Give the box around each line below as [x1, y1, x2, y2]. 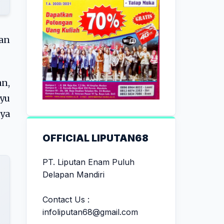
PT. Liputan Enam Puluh [42, 156, 134, 167]
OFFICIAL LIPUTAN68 [42, 131, 148, 144]
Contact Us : [42, 194, 89, 204]
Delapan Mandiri [42, 169, 104, 179]
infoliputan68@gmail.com [42, 206, 138, 217]
